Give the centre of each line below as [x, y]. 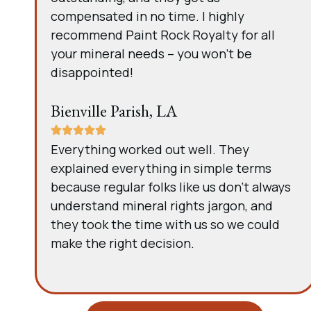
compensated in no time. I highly [148, 16]
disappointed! [92, 72]
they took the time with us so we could [165, 224]
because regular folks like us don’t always [171, 187]
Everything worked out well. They [150, 149]
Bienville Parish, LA [114, 111]
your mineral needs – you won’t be [151, 53]
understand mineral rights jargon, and [162, 205]
